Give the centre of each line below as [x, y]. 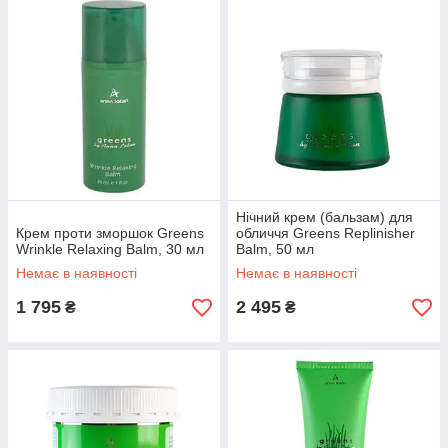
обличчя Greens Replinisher [325, 233]
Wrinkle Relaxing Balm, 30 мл [110, 249]
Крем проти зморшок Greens [110, 233]
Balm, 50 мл [275, 249]
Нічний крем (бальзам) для [324, 217]
